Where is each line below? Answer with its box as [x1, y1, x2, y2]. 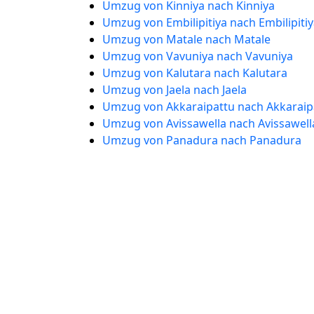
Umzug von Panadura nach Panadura [102, 132, 301, 148]
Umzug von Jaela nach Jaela [102, 82, 247, 97]
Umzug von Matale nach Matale [102, 32, 271, 47]
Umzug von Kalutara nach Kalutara [102, 65, 287, 81]
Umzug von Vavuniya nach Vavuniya [102, 48, 293, 64]
